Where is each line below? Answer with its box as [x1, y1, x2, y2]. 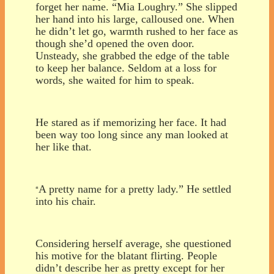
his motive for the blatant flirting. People [35, 249, 217, 262]
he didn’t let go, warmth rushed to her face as [35, 24, 238, 37]
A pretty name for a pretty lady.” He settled [39, 182, 231, 195]
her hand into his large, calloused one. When [35, 12, 234, 25]
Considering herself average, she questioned [35, 237, 231, 250]
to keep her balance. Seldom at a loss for [35, 61, 217, 74]
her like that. [35, 140, 92, 153]
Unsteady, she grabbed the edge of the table [35, 49, 229, 62]
